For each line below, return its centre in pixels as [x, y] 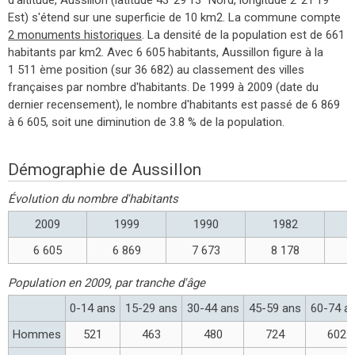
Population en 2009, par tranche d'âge [107, 282]
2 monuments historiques [75, 34]
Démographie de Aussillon [105, 169]
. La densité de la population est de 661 [243, 34]
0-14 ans [93, 308]
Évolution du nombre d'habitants [93, 198]
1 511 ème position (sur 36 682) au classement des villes [156, 69]
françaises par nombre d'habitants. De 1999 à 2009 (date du [163, 87]
